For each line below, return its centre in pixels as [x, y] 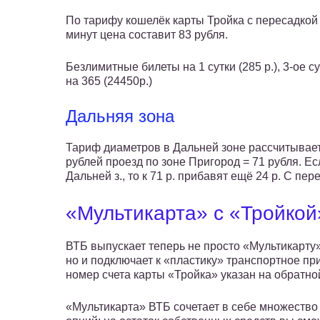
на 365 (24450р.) [109, 81]
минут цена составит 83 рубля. [147, 35]
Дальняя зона [120, 116]
